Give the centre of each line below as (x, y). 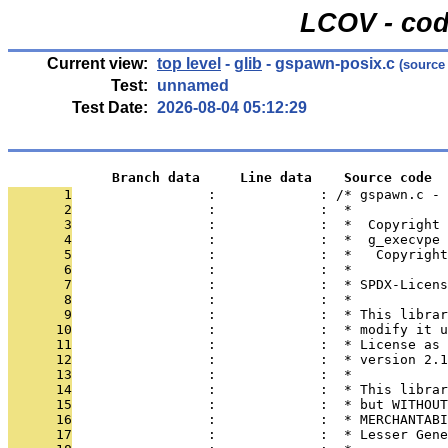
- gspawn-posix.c (328, 63)
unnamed (193, 85)
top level (189, 63)
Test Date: (110, 107)
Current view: (97, 63)
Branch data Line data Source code (220, 177)
